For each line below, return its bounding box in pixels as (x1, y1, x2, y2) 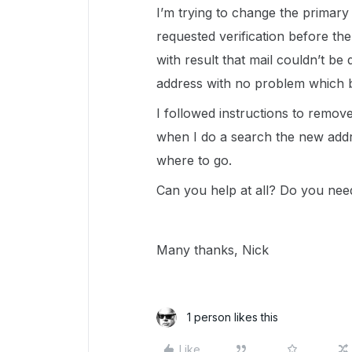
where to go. (156, 152, 232, 168)
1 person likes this (187, 310, 278, 324)
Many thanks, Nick (156, 242, 269, 258)
